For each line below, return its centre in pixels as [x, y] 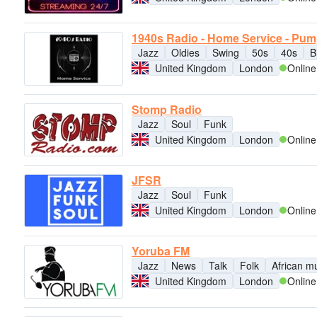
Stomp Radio [167, 109]
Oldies [185, 53]
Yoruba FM [161, 251]
